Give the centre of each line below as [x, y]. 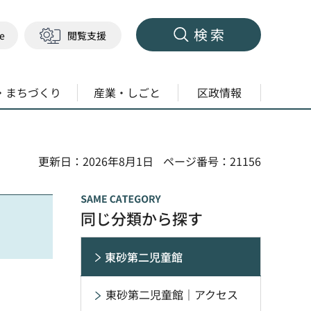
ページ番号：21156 [212, 161]
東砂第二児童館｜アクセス [172, 294]
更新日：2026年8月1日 [96, 161]
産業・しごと [127, 92]
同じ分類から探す [142, 218]
